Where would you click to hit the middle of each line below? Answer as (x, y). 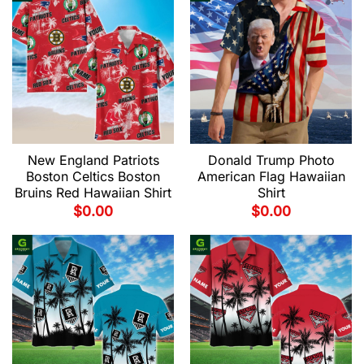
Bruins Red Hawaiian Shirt (93, 193)
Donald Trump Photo (271, 160)
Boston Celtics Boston (93, 177)
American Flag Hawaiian (271, 177)
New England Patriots (93, 160)
